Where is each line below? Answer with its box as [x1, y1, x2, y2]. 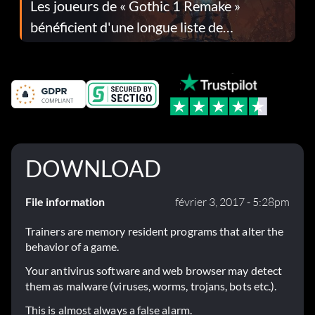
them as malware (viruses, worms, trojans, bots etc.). [25, 279, 277, 293]
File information [25, 195, 105, 209]
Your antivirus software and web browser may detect [25, 264, 282, 278]
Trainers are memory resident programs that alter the [25, 224, 284, 238]
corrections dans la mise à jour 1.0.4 [30, 39, 246, 56]
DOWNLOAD [25, 155, 161, 183]
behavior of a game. [25, 240, 120, 254]
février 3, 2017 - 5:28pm [175, 195, 290, 210]
